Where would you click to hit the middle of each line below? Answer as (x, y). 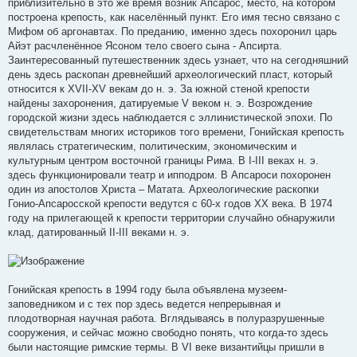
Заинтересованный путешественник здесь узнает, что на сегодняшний (178, 60)
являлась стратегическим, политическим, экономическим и (152, 146)
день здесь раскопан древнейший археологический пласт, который (170, 74)
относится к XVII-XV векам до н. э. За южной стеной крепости (159, 88)
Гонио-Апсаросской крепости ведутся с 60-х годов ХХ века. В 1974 (170, 203)
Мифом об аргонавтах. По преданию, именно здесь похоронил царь (173, 31)
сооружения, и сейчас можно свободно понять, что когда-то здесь (168, 333)
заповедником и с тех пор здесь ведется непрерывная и (144, 304)
